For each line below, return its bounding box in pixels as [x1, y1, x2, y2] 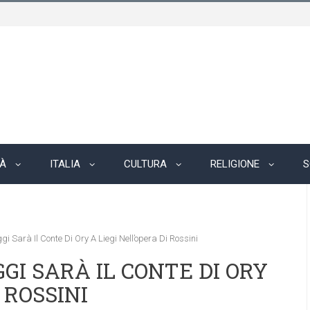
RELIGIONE [210, 158, 259, 170]
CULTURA [124, 158, 167, 170]
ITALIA [50, 158, 80, 170]
